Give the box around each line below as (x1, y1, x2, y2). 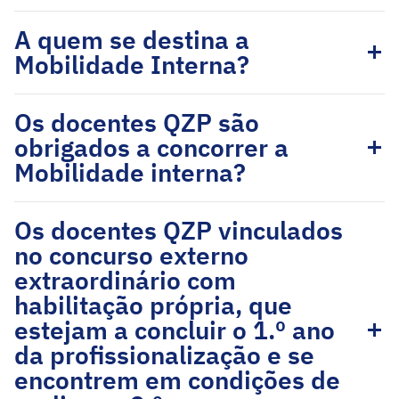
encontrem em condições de (14, 363, 340, 396)
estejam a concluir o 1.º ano (14, 313, 335, 346)
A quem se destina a (14, 23, 249, 56)
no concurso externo (14, 239, 248, 272)
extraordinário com (14, 264, 236, 297)
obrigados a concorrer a (14, 131, 289, 164)
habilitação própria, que (14, 289, 292, 322)
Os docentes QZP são (14, 106, 259, 139)
